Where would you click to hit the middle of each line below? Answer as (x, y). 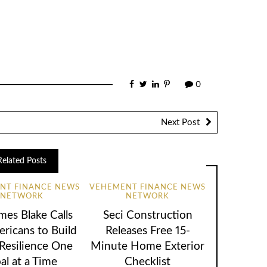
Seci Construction (148, 215)
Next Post (180, 122)
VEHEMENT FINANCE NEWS (148, 188)
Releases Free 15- (148, 231)
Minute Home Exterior (148, 246)
